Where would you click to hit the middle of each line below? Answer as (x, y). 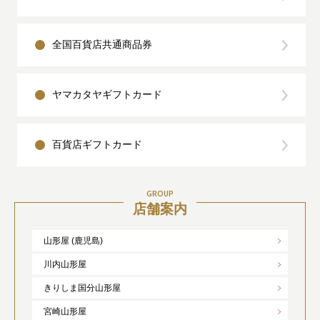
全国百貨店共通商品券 (102, 45)
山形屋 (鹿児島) (73, 241)
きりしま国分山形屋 (82, 288)
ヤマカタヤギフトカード (107, 95)
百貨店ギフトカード (97, 145)
